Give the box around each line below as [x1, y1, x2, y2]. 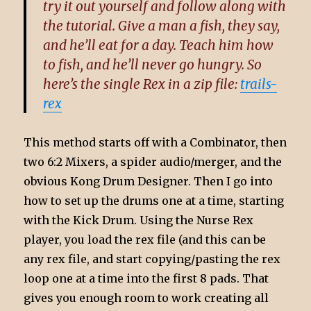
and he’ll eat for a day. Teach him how [43, 36, 274, 53]
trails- [240, 75, 278, 92]
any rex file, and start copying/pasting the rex [24, 251, 281, 266]
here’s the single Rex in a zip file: [43, 75, 241, 92]
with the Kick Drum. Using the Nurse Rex [24, 212, 254, 227]
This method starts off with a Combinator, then [24, 135, 287, 149]
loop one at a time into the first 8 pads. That [24, 271, 269, 285]
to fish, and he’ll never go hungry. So [43, 56, 262, 73]
